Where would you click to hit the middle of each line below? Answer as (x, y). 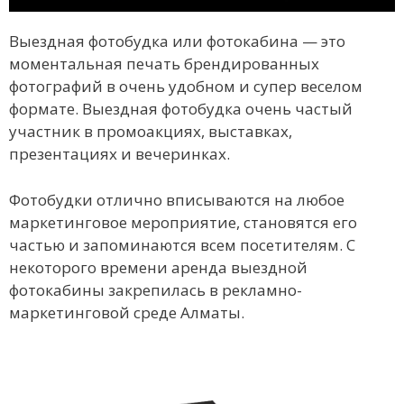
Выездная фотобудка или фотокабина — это (177, 41)
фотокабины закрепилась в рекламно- (156, 289)
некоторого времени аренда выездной (158, 267)
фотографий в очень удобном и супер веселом (186, 87)
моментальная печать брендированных (164, 64)
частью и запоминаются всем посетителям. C (182, 244)
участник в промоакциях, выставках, (151, 132)
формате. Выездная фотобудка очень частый (181, 109)
